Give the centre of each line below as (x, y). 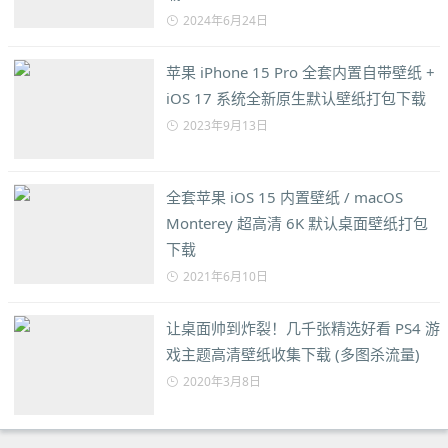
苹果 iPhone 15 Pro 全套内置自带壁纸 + (300, 72)
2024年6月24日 (225, 21)
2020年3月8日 (222, 382)
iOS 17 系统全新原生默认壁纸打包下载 (296, 98)
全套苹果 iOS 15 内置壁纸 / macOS (284, 197)
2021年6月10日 (225, 277)
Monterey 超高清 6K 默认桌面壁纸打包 (297, 223)
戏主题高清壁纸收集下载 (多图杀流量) (293, 354)
